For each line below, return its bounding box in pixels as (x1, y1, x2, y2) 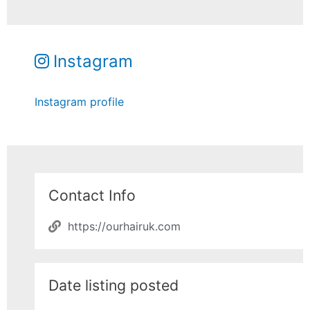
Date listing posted (48, 275, 179, 294)
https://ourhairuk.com (67, 219, 181, 233)
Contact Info (48, 185, 136, 204)
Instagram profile (35, 94, 125, 109)
